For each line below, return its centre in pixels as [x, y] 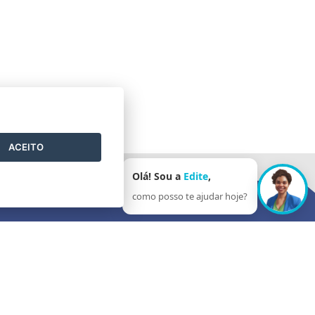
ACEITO [26, 147]
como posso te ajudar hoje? [190, 196]
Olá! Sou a [158, 176]
